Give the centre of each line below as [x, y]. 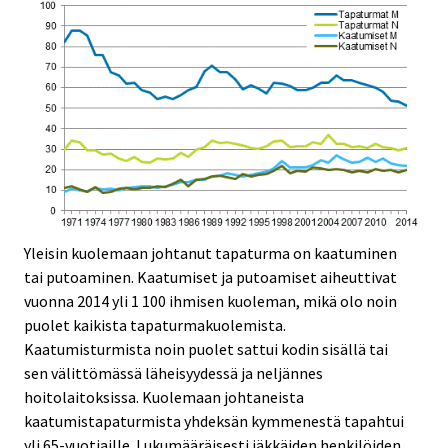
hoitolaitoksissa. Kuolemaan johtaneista [164, 397]
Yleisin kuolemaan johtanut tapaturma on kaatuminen [210, 253]
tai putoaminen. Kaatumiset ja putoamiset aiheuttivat [210, 277]
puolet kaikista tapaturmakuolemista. [155, 325]
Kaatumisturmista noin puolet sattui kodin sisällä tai [206, 349]
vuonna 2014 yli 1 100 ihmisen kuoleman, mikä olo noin [210, 301]
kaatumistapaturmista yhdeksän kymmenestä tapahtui [214, 421]
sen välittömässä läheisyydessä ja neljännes [173, 373]
